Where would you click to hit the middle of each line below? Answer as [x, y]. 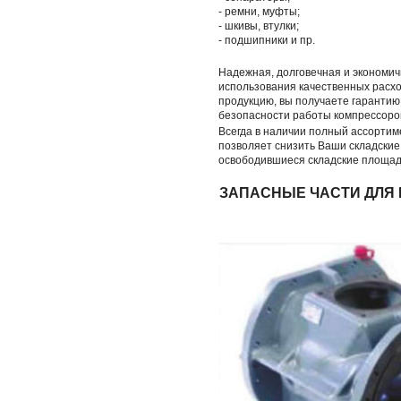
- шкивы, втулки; [259, 26]
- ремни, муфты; [259, 11]
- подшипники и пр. [267, 40]
